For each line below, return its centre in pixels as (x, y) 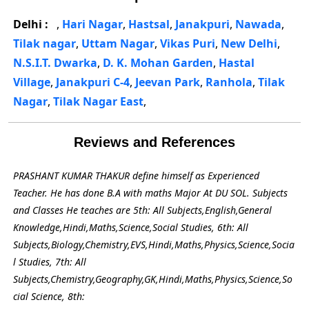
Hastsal (149, 24)
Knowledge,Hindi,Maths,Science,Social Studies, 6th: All (131, 228)
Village (32, 82)
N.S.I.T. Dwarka (55, 63)
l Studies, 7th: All (50, 262)
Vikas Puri (188, 44)
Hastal (237, 63)
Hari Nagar (92, 24)
